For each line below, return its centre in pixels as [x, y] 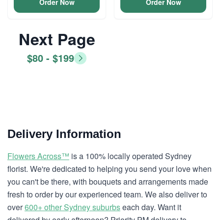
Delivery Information [64, 134]
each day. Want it [151, 207]
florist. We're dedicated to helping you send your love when [110, 169]
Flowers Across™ [38, 156]
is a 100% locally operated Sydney [130, 156]
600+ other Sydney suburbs [72, 207]
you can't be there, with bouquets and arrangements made [108, 181]
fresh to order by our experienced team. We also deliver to [107, 194]
